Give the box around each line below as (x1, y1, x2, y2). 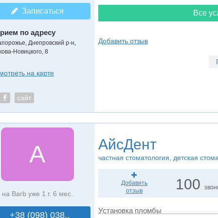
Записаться (18, 7, 64, 15)
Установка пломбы (98, 206, 162, 215)
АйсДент (98, 136, 157, 152)
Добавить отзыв (98, 37, 148, 45)
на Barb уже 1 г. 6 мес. (1, 190, 73, 198)
